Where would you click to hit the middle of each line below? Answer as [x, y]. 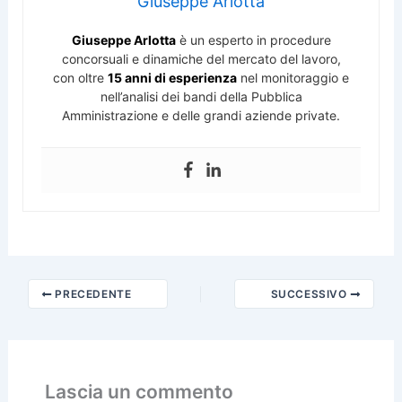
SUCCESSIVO [310, 294]
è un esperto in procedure [253, 39]
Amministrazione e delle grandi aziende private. [201, 115]
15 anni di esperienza [172, 77]
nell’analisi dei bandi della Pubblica [201, 96]
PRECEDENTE [92, 294]
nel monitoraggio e [293, 77]
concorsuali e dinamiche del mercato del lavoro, [201, 58]
